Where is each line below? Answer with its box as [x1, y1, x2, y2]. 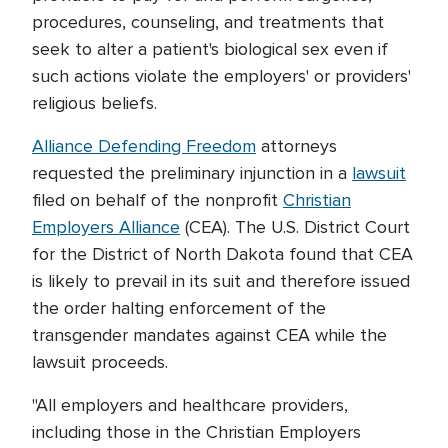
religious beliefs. [32, 92, 157, 114]
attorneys [256, 135, 337, 157]
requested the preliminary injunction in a [32, 162, 352, 184]
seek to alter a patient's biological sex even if [32, 38, 388, 60]
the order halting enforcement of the [32, 297, 326, 319]
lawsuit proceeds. [32, 351, 168, 373]
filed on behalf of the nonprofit [32, 189, 283, 211]
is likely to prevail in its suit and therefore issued [32, 270, 410, 292]
